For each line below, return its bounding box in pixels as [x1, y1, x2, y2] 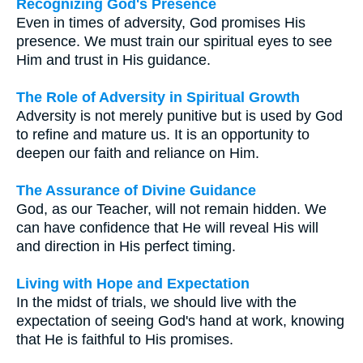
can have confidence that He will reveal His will [16, 219, 318, 236]
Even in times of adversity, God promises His [16, 14, 305, 31]
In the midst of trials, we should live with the [16, 293, 297, 310]
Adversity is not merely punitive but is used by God [16, 107, 343, 124]
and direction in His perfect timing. [16, 237, 236, 254]
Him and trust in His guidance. [16, 51, 211, 68]
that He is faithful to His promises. [16, 331, 233, 348]
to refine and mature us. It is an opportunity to [16, 126, 310, 143]
